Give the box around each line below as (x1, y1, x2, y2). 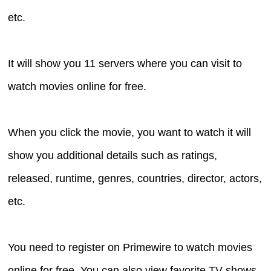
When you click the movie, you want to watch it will (8, 126, 252, 139)
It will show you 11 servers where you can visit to (8, 57, 243, 70)
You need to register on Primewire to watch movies (8, 241, 253, 254)
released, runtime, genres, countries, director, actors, (8, 172, 263, 185)
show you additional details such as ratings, (8, 149, 218, 162)
